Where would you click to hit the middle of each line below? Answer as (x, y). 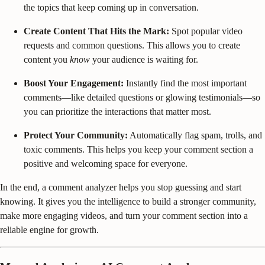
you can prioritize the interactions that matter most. (117, 111)
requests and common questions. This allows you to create (132, 45)
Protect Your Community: (76, 135)
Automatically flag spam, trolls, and (195, 135)
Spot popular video (206, 31)
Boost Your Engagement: (74, 83)
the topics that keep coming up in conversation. (111, 7)
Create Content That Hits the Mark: (96, 31)
